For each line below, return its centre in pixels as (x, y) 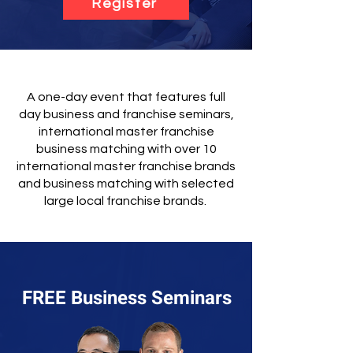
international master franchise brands (126, 166)
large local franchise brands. (126, 201)
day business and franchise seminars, (126, 114)
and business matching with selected (126, 184)
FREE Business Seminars (126, 298)
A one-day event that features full (126, 97)
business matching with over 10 (126, 149)
